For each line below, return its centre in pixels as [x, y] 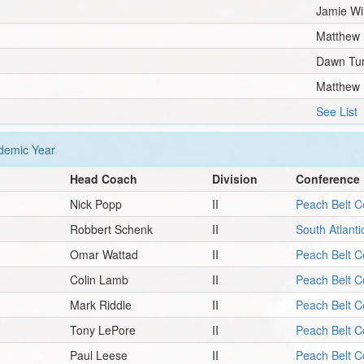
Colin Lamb [100, 279]
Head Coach [104, 178]
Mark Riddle [101, 304]
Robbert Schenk [112, 229]
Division [235, 178]
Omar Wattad [104, 254]
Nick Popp [96, 204]
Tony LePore [103, 329]
